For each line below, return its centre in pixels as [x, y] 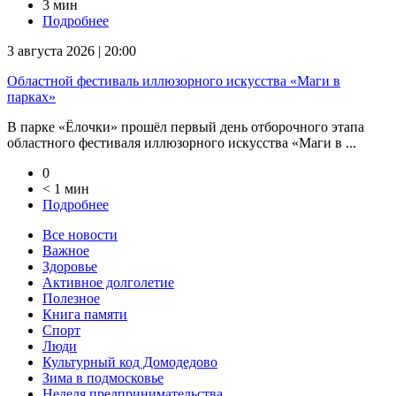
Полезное [71, 299]
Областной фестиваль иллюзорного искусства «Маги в [174, 81]
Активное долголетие [108, 283]
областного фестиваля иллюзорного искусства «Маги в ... [182, 143]
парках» [31, 97]
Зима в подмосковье [103, 378]
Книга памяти [85, 315]
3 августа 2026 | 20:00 [72, 51]
